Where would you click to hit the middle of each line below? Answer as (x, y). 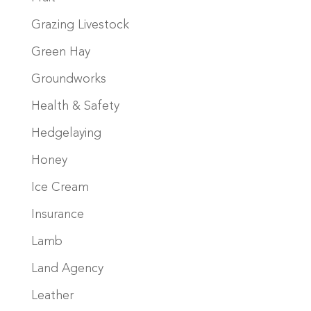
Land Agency (67, 268)
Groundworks (68, 79)
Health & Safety (75, 106)
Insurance (57, 214)
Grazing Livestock (80, 25)
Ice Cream (60, 187)
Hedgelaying (66, 133)
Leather (52, 295)
